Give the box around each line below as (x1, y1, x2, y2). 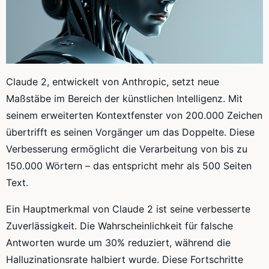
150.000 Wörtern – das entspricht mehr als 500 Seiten (6, 159, 252, 172)
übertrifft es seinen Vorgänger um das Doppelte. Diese (6, 125, 255, 138)
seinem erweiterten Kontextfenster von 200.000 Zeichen (6, 109, 262, 121)
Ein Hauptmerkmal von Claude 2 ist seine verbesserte (6, 202, 250, 215)
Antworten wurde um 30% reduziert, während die (6, 236, 231, 249)
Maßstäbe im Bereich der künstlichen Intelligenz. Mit (6, 92, 243, 104)
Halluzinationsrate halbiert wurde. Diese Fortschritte (6, 253, 243, 265)
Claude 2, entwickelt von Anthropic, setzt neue (6, 75, 219, 88)
